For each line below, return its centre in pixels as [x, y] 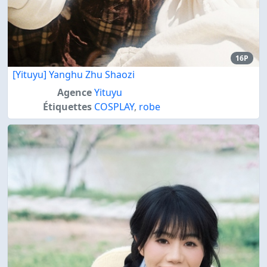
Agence [74, 92]
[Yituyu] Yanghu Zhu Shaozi [74, 74]
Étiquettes [67, 106]
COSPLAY [114, 106]
